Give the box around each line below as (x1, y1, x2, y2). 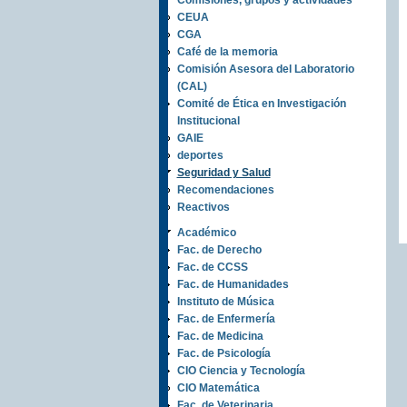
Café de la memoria (176, 45, 278, 58)
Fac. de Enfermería (176, 313, 275, 325)
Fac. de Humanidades (176, 278, 289, 291)
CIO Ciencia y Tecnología (176, 364, 305, 377)
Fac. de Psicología (176, 347, 271, 360)
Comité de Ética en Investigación (176, 97, 346, 110)
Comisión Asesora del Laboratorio (176, 63, 354, 75)
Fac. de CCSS (176, 261, 248, 273)
